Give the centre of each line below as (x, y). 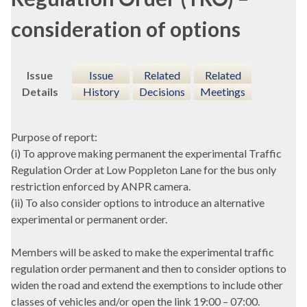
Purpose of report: (54, 137)
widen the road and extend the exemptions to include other (147, 285)
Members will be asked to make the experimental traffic (143, 252)
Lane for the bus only (227, 170)
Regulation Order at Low (70, 170)
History (101, 91)
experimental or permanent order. (89, 219)
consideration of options (126, 29)
